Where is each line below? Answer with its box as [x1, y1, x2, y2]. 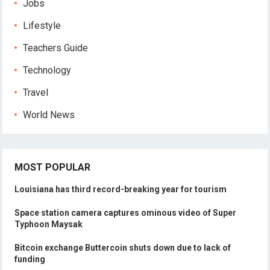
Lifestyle [23, 20, 61, 31]
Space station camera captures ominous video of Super [14, 208, 237, 218]
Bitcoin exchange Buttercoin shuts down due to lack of [14, 243, 231, 253]
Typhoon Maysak [14, 219, 83, 229]
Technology [23, 64, 72, 76]
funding [14, 254, 46, 264]
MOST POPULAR [14, 162, 91, 173]
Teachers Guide [23, 42, 89, 54]
